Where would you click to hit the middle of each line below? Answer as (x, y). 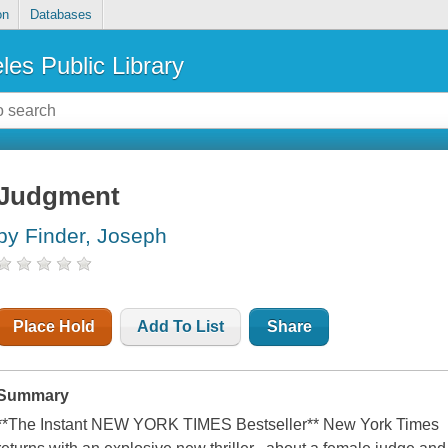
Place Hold (54, 327)
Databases (60, 15)
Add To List (181, 327)
